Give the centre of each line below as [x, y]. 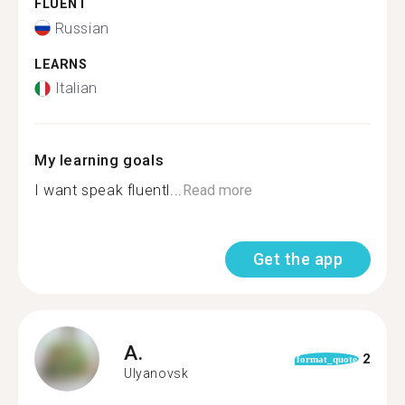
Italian [76, 88]
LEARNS [61, 64]
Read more [217, 190]
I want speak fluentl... [108, 190]
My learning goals [99, 160]
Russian [82, 28]
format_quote [326, 359]
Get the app [297, 259]
